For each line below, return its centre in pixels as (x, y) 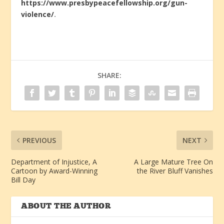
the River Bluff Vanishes (175, 171)
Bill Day (23, 180)
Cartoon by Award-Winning (54, 171)
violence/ (38, 14)
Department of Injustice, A (54, 162)
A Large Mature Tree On (173, 162)
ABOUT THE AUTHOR (66, 207)
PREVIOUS (39, 140)
